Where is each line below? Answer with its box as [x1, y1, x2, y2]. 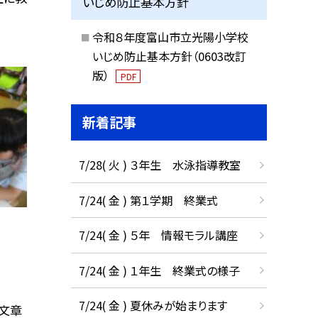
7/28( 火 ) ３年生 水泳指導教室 [78, 156, 241, 174]
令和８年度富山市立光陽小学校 [92, 28, 248, 45]
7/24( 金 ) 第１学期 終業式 [78, 191, 218, 209]
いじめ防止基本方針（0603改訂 [92, 47, 246, 65]
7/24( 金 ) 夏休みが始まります [78, 297, 227, 314]
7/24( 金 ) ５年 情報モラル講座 [78, 226, 238, 244]
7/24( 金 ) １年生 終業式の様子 [78, 261, 240, 279]
